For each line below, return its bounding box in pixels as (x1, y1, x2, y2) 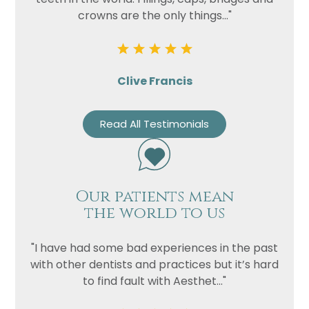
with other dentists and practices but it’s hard (30, 257, 279, 273)
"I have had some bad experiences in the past (31, 240, 278, 257)
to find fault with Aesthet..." (83, 273, 226, 290)
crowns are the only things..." (77, 8, 232, 24)
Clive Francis (117, 73, 192, 90)
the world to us (84, 203, 225, 225)
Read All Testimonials (100, 117, 209, 132)
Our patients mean (75, 186, 234, 208)
